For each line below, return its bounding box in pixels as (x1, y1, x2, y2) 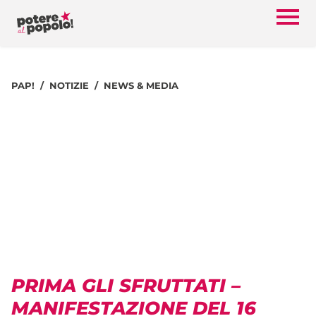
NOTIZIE (49, 80, 89, 91)
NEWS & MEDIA (104, 80, 178, 91)
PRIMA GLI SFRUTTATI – (11, 274, 241, 297)
